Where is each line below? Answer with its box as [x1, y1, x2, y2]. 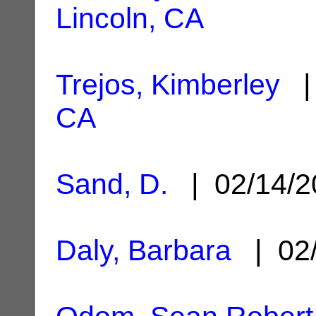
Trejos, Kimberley [56, 68, 280, 101]
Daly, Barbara [56, 233, 231, 267]
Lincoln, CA [56, 1, 204, 35]
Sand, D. [56, 167, 168, 200]
